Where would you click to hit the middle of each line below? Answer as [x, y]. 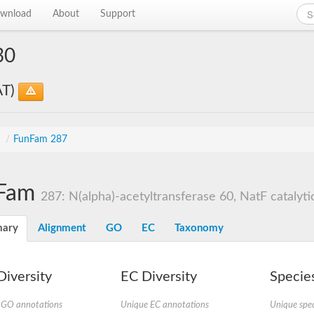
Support [118, 14]
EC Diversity [158, 277]
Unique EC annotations [164, 305]
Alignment [62, 228]
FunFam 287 [40, 139]
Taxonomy [199, 228]
